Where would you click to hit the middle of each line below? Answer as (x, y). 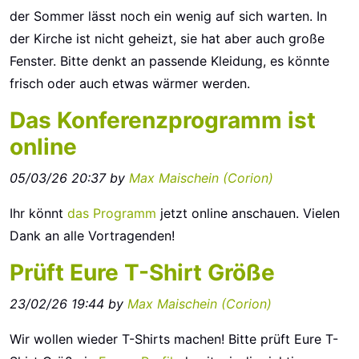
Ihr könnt (38, 213)
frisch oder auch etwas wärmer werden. (130, 83)
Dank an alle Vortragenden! (92, 236)
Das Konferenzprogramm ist (163, 120)
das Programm (112, 213)
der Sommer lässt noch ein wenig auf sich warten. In (168, 16)
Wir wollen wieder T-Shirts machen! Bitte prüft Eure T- (174, 339)
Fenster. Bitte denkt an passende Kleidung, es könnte (169, 61)
